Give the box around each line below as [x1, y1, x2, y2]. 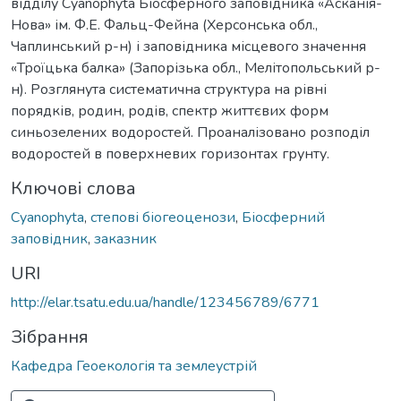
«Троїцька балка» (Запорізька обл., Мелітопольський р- [11, 57, 380, 78]
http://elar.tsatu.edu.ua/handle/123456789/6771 [11, 292, 320, 312]
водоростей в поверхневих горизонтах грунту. [11, 143, 329, 164]
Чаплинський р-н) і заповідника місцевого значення [11, 36, 366, 56]
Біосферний [242, 207, 325, 227]
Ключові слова [11, 175, 136, 200]
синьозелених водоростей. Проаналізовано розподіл [11, 122, 370, 142]
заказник [94, 228, 157, 249]
